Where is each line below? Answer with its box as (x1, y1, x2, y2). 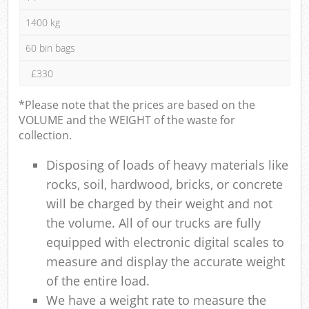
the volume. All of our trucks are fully (46, 214, 261, 231)
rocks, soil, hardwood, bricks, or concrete (46, 175, 283, 192)
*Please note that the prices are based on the (19, 97, 256, 112)
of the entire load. (46, 272, 150, 289)
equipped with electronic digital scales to (46, 233, 285, 250)
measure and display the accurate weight (46, 252, 286, 270)
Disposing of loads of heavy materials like (46, 156, 289, 173)
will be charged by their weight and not (46, 195, 273, 212)
